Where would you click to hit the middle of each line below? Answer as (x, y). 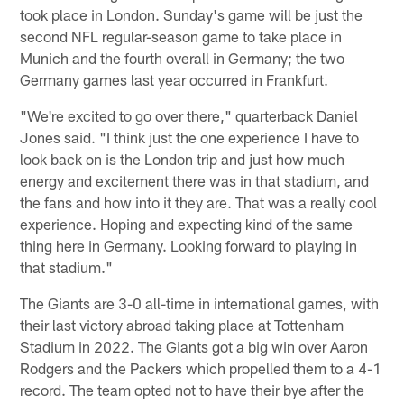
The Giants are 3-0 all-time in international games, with (200, 303)
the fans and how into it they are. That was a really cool (199, 202)
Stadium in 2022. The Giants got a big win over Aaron (194, 346)
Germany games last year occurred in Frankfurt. (174, 79)
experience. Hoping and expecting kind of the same (187, 223)
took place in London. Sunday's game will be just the (192, 14)
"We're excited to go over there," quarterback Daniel (189, 115)
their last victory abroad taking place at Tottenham (182, 324)
